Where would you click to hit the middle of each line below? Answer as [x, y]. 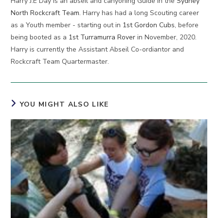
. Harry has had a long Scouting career [139, 13]
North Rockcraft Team [45, 13]
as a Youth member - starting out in [67, 25]
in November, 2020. [166, 37]
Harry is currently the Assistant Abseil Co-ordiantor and [98, 50]
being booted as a [40, 37]
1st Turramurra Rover [102, 37]
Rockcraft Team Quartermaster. [60, 62]
